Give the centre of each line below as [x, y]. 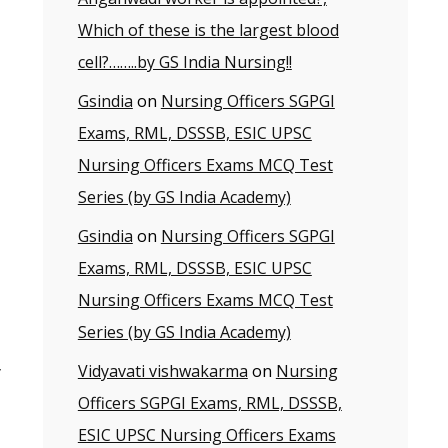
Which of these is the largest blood [208, 30]
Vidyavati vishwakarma [162, 371]
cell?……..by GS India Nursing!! [184, 62]
